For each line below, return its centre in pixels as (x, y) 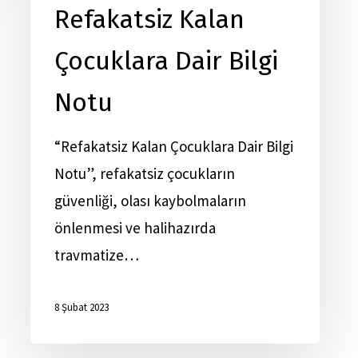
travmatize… (97, 255)
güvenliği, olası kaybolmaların (150, 201)
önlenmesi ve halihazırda (135, 228)
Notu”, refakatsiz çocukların (145, 173)
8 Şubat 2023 (82, 308)
